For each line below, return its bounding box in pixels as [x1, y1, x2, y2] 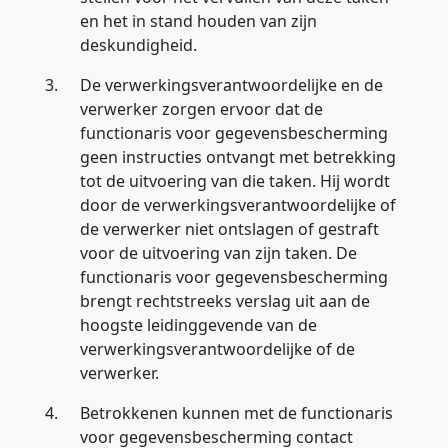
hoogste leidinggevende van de [80, 314, 317, 336]
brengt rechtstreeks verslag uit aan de [80, 290, 370, 312]
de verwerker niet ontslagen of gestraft [80, 218, 379, 240]
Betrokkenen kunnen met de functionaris [80, 402, 393, 424]
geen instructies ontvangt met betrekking [80, 146, 396, 168]
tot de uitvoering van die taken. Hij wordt [80, 170, 390, 192]
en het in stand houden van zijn [80, 10, 317, 32]
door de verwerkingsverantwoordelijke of [80, 194, 396, 216]
